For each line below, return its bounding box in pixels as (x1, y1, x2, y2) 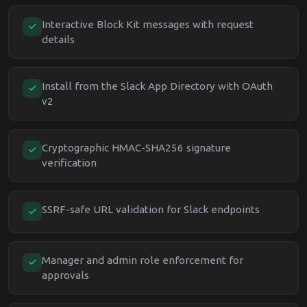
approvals (42, 269, 89, 281)
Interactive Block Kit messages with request (42, 19, 254, 30)
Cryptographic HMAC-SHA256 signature (42, 142, 231, 153)
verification (42, 157, 97, 169)
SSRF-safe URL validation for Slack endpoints (42, 204, 260, 215)
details (42, 34, 75, 45)
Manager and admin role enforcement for (42, 254, 243, 266)
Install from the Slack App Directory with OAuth (42, 80, 273, 92)
